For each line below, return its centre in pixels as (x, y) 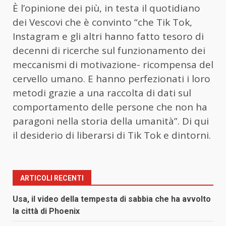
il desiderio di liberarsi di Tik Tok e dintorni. (112, 135)
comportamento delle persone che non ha (110, 107)
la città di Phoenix (46, 211)
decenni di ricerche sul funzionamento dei (109, 50)
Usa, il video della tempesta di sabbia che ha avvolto (112, 199)
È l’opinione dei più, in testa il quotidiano (106, 8)
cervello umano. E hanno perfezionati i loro (111, 78)
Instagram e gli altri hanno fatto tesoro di (108, 36)
